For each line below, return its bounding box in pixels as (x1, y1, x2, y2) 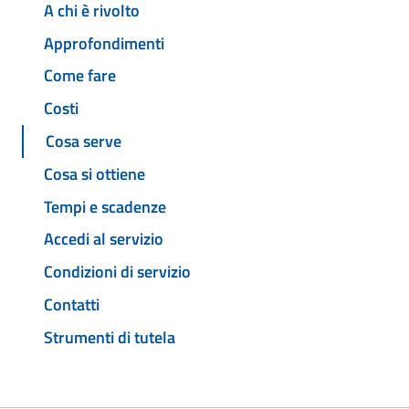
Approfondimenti (44, 30, 164, 56)
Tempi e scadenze (44, 194, 166, 219)
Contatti (44, 291, 100, 317)
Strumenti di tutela (44, 324, 175, 350)
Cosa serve (46, 129, 121, 154)
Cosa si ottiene (44, 161, 145, 186)
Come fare (44, 63, 116, 89)
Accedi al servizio (44, 226, 163, 252)
